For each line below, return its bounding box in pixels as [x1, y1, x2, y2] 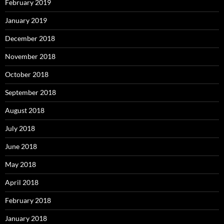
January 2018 [5, 214, 47, 223]
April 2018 [5, 178, 38, 187]
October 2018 [5, 70, 48, 79]
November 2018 [5, 52, 55, 61]
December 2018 [5, 34, 55, 43]
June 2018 [5, 142, 37, 151]
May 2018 [5, 160, 36, 169]
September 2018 [5, 88, 56, 97]
